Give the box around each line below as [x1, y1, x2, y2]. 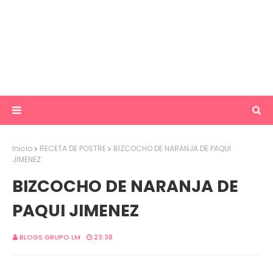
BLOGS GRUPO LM [19, 232, 80, 242]
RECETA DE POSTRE [40, 143, 106, 154]
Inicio [12, 143, 32, 154]
